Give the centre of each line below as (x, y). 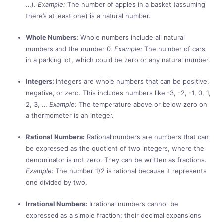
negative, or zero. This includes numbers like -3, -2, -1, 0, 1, (118, 92)
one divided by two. (56, 182)
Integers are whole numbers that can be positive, (132, 81)
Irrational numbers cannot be (133, 203)
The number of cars (174, 48)
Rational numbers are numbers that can (147, 137)
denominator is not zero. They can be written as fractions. (116, 159)
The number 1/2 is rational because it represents (130, 171)
